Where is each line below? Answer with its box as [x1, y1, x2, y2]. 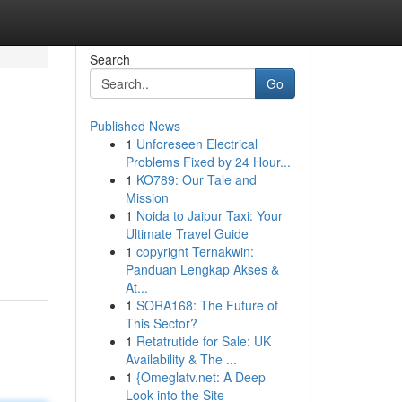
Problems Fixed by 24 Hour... [125, 153, 291, 170]
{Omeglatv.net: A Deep [135, 368, 266, 386]
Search [89, 50, 130, 68]
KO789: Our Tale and [135, 170, 257, 188]
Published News [89, 117, 180, 135]
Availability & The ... [125, 350, 237, 368]
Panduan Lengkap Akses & [125, 260, 279, 278]
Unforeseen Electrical [135, 135, 258, 153]
